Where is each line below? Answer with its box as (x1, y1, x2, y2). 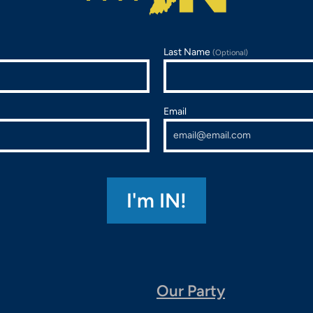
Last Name (163, 45, 212, 58)
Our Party (156, 281, 225, 300)
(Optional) (212, 47, 248, 57)
